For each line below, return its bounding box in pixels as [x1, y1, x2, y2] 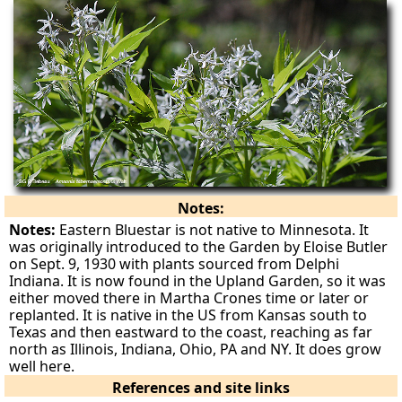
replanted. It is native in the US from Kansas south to [9, 305, 368, 326]
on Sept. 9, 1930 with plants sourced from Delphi [9, 254, 340, 275]
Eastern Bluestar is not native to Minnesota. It [56, 220, 370, 240]
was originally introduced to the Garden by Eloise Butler [9, 237, 389, 258]
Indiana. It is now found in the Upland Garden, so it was [9, 271, 387, 292]
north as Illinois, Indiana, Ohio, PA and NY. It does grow [9, 339, 382, 360]
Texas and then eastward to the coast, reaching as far [9, 322, 373, 343]
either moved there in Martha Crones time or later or [9, 288, 370, 309]
